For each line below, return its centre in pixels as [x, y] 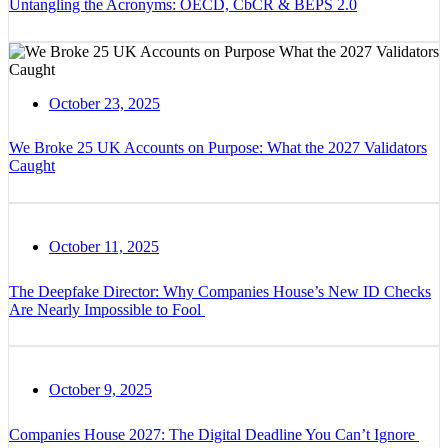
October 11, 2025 [104, 247]
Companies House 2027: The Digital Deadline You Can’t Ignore [214, 435]
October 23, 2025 [104, 103]
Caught [32, 166]
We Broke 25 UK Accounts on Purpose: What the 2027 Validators [218, 148]
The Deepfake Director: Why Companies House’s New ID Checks [220, 291]
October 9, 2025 [100, 390]
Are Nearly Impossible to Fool [107, 309]
